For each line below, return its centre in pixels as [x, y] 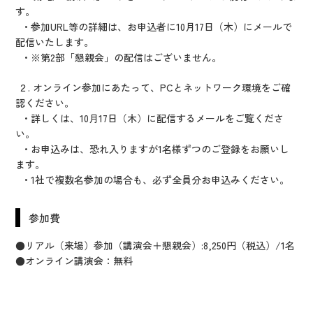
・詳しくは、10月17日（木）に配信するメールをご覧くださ [150, 118]
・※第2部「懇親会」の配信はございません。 [119, 58]
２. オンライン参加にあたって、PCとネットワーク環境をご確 [153, 88]
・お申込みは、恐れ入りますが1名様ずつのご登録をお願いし [153, 149]
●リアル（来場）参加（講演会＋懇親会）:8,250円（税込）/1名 [155, 246]
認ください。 [45, 103]
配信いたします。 [55, 42]
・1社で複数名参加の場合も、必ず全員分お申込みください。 [153, 180]
